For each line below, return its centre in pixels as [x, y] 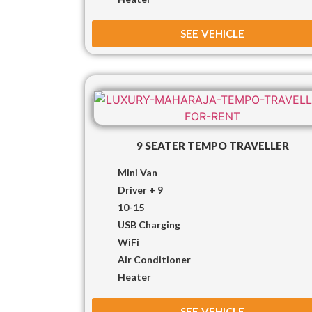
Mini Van [138, 172]
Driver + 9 [140, 189]
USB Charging [149, 224]
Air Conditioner [154, 259]
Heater [134, 276]
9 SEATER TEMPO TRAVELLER [212, 145]
